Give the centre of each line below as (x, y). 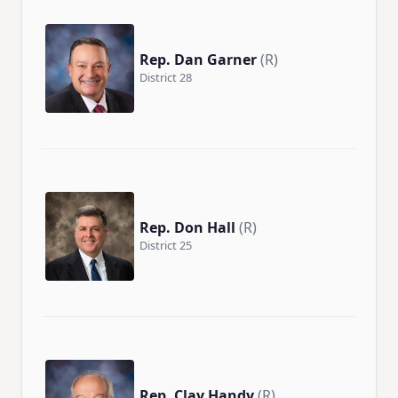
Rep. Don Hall (187, 227)
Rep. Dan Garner (198, 59)
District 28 (166, 77)
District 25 (166, 245)
